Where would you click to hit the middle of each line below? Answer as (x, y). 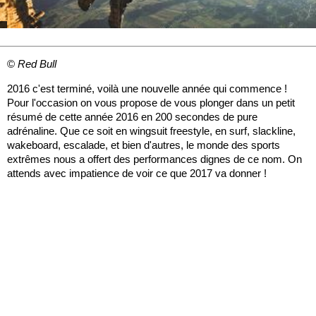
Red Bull (37, 64)
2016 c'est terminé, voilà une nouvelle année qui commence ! (147, 89)
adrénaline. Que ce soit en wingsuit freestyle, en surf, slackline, (151, 131)
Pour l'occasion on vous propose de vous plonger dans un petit (151, 103)
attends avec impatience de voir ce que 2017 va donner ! (137, 174)
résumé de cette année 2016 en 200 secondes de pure (132, 117)
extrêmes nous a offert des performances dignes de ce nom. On (154, 159)
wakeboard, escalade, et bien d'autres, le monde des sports (144, 145)
